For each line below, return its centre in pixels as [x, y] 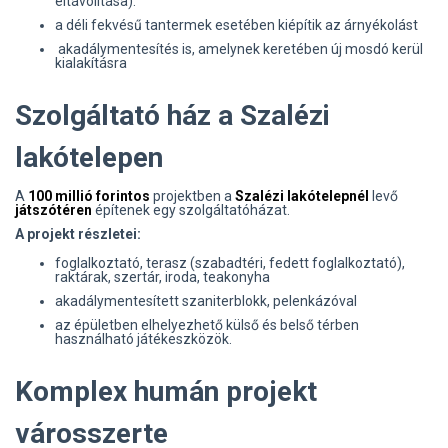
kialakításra [91, 62]
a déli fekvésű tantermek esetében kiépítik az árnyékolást [236, 24]
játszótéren [53, 209]
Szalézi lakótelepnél [302, 195]
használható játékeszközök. [145, 338]
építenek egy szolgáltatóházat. [192, 209]
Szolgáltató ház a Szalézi [172, 115]
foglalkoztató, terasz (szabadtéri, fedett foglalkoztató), [230, 262]
